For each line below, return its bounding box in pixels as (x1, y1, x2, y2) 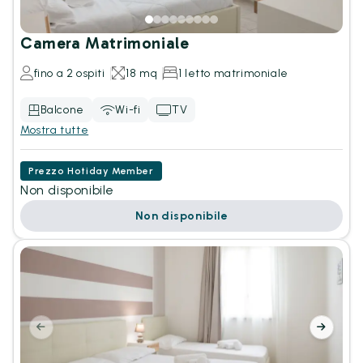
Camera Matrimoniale (20, 33, 190, 53)
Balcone (40, 103, 84, 117)
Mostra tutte (20, 123, 89, 137)
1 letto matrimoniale (177, 66, 288, 80)
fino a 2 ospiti (33, 66, 105, 80)
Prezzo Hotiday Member (28, 165, 154, 177)
